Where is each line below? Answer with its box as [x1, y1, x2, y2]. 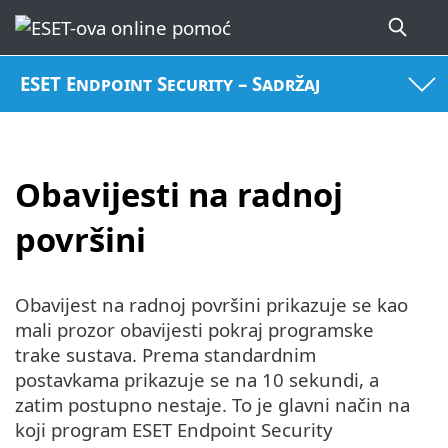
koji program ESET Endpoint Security [15, 417, 333, 443]
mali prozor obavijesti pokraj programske [15, 317, 374, 343]
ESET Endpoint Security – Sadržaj [20, 71, 321, 97]
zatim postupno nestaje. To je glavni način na [15, 392, 410, 418]
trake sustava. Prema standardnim [15, 342, 316, 368]
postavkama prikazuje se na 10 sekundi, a [15, 367, 379, 393]
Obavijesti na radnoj [15, 171, 343, 217]
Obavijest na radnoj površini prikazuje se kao [15, 292, 408, 318]
